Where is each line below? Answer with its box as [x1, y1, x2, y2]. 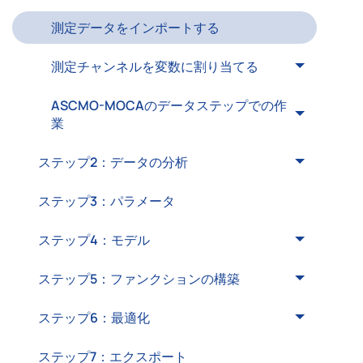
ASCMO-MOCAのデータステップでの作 [51, 96, 287, 114]
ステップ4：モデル [38, 231, 150, 249]
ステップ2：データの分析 [38, 153, 188, 171]
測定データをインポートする [51, 19, 220, 36]
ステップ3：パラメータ [38, 192, 175, 210]
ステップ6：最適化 [38, 309, 150, 327]
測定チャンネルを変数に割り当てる [51, 58, 258, 75]
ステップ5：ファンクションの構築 [38, 270, 240, 288]
